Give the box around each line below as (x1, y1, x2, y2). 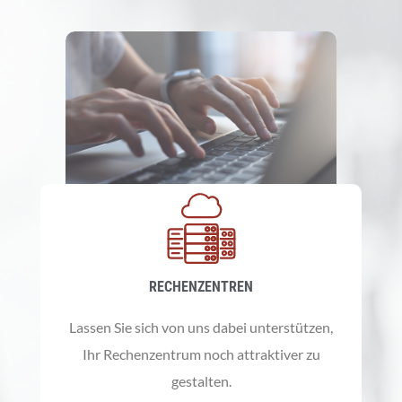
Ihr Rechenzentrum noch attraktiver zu (82, 345, 320, 363)
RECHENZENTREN (149, 277, 253, 295)
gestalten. (170, 371, 232, 389)
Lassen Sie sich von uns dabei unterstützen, (69, 318, 333, 336)
